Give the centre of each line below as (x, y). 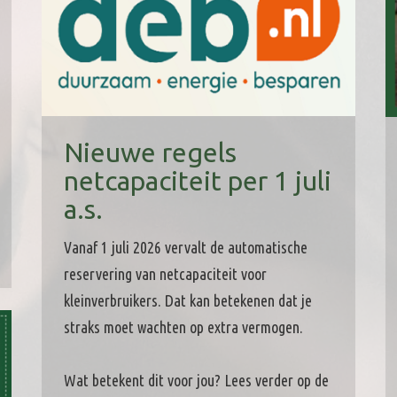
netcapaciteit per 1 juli (197, 181)
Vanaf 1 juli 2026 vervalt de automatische (185, 248)
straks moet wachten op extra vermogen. (183, 327)
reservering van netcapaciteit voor (165, 274)
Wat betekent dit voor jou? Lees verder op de (196, 381)
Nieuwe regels (150, 153)
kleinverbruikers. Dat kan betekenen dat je (187, 301)
